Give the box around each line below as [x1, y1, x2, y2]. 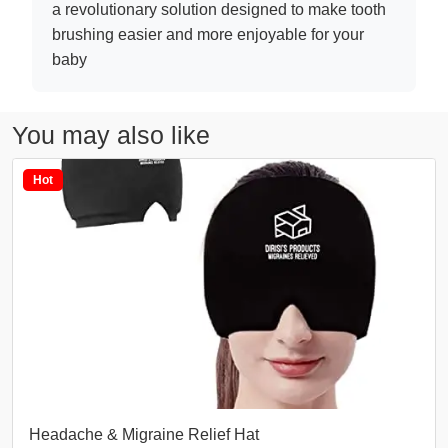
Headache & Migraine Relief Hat [29, 426, 259, 444]
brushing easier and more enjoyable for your [52, 26, 364, 44]
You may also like [12, 121, 210, 150]
